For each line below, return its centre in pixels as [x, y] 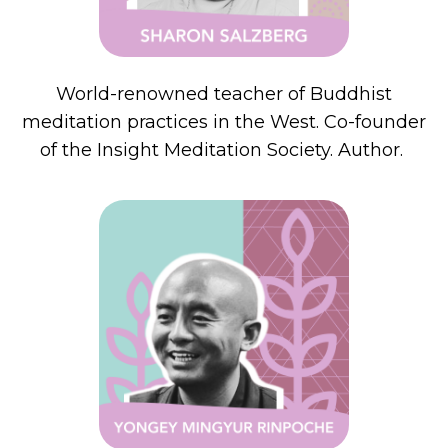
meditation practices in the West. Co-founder [224, 121]
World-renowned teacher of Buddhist [224, 93]
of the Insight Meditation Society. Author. [224, 149]
